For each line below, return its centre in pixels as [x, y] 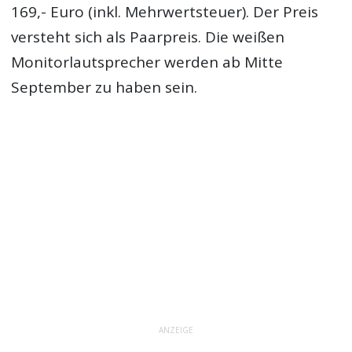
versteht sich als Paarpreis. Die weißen [148, 37]
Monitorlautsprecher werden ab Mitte [147, 62]
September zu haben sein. [104, 88]
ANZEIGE [176, 330]
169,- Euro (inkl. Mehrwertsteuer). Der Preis [165, 12]
